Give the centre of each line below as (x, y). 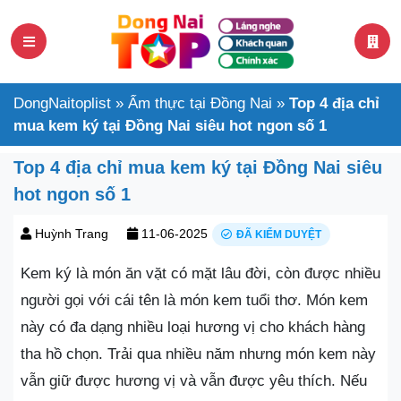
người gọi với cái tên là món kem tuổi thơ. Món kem (194, 300)
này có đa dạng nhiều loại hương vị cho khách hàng (193, 327)
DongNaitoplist (62, 103)
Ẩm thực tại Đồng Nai (200, 103)
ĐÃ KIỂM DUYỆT (279, 234)
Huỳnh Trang (72, 233)
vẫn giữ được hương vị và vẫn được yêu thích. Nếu (194, 380)
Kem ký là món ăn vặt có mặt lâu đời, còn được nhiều (200, 273)
